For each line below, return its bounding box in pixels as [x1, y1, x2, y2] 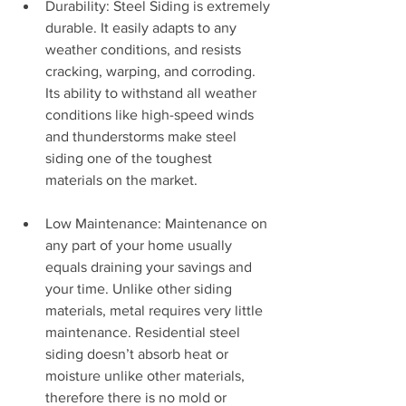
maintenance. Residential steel [45, 324, 244, 340]
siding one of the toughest [45, 150, 216, 166]
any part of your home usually [45, 237, 236, 253]
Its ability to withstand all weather [45, 85, 260, 101]
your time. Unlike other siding [45, 281, 236, 296]
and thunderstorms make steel [45, 129, 240, 144]
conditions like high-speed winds [45, 107, 257, 122]
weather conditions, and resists [45, 42, 245, 57]
